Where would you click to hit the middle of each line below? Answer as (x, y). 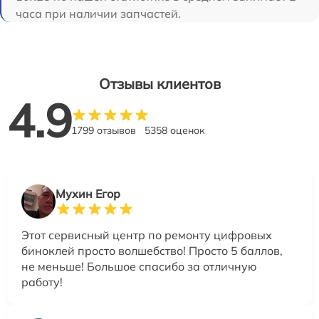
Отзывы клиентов (159, 83)
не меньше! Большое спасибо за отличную (139, 266)
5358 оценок (175, 130)
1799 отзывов (104, 130)
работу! (42, 282)
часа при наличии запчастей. (98, 13)
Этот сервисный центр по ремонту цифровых (147, 235)
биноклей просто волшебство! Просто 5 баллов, (152, 250)
